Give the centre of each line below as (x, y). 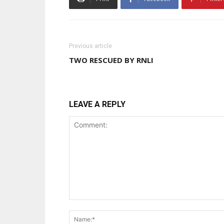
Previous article (90, 46)
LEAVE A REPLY (97, 104)
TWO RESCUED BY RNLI (111, 60)
